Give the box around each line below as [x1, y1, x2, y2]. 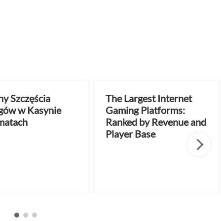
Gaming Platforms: [106, 104, 185, 116]
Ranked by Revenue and [106, 115, 206, 128]
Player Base [106, 127, 155, 140]
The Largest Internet [106, 92, 192, 104]
